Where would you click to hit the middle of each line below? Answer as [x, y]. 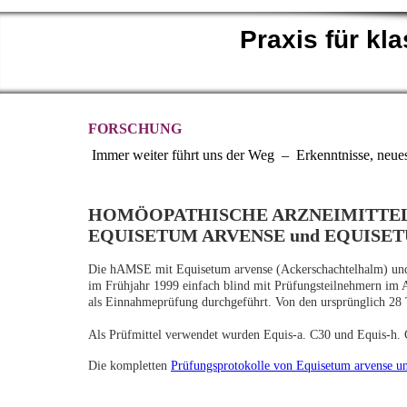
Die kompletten [129, 366]
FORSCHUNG [135, 129]
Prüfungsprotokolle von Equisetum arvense [282, 366]
